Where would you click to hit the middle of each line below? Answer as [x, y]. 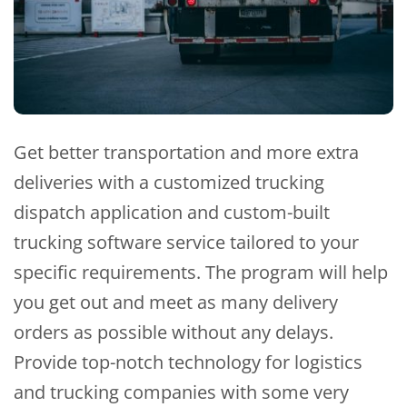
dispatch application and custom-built [172, 213]
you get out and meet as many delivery [176, 303]
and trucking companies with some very [181, 392]
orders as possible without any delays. [174, 333]
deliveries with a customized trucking [169, 183]
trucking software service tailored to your [186, 243]
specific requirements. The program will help [201, 273]
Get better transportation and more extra [186, 153]
